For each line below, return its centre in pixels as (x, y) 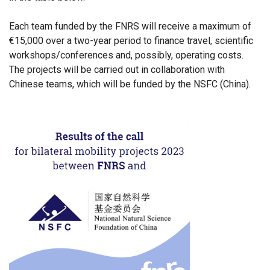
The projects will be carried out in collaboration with (117, 70)
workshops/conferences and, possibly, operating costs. (126, 55)
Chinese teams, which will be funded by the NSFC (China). (130, 84)
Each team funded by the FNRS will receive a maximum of (130, 27)
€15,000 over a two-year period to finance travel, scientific (131, 41)
